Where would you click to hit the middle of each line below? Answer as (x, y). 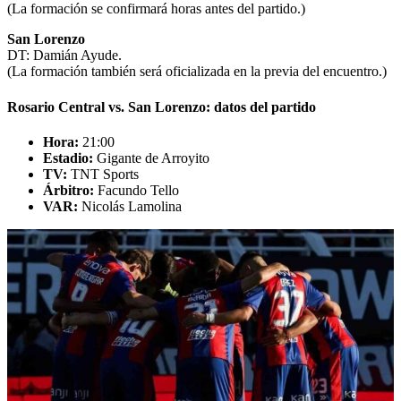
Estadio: (68, 158)
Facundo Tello (137, 190)
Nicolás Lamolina (130, 206)
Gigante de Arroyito (151, 158)
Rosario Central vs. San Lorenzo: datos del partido (162, 107)
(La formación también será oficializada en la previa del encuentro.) (197, 72)
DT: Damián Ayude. (64, 55)
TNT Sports (103, 174)
